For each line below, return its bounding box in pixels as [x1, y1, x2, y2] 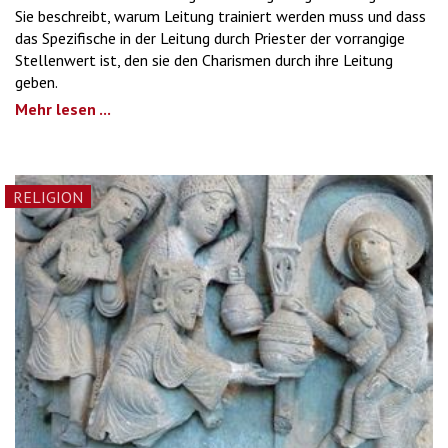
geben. [15, 71, 58, 92]
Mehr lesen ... [15, 98, 111, 119]
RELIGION [13, 186, 83, 207]
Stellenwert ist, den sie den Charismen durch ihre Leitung [15, 49, 393, 70]
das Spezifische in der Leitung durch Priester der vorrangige [15, 27, 405, 48]
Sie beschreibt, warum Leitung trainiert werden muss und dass [15, 5, 426, 26]
